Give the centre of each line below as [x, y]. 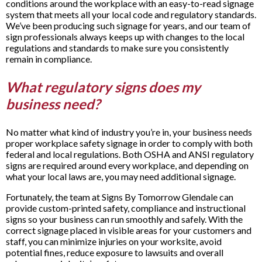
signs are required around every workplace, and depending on [127, 165]
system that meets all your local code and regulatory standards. [131, 14]
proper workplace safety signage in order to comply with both [129, 143]
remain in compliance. [51, 58]
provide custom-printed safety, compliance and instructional [126, 208]
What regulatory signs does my [103, 87]
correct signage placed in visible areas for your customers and [129, 230]
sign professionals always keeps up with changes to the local [125, 36]
